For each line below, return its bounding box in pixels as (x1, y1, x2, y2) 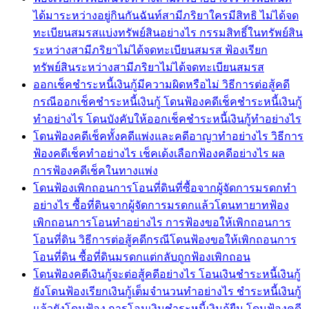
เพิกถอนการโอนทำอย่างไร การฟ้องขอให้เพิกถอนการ (33, 216, 291, 228)
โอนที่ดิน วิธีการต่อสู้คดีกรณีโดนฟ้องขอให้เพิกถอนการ (33, 233, 297, 246)
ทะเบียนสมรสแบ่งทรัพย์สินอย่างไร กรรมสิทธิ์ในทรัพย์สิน (33, 26, 303, 39)
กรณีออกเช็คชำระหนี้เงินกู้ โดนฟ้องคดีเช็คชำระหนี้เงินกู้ (33, 95, 302, 108)
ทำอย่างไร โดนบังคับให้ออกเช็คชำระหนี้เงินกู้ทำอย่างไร (33, 112, 301, 125)
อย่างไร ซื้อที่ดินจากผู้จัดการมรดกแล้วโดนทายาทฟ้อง (33, 199, 289, 211)
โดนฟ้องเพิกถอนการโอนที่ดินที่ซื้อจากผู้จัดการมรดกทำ (33, 181, 297, 194)
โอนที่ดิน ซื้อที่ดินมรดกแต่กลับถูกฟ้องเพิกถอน (33, 250, 250, 263)
